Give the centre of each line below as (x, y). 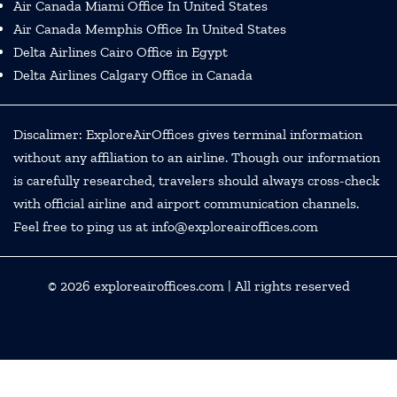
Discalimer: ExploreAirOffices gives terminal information (188, 134)
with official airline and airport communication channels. (186, 203)
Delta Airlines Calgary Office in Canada (133, 74)
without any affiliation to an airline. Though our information (197, 157)
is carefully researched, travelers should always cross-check (196, 180)
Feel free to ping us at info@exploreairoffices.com (166, 226)
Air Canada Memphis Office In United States (150, 28)
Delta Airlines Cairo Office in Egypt (121, 51)
